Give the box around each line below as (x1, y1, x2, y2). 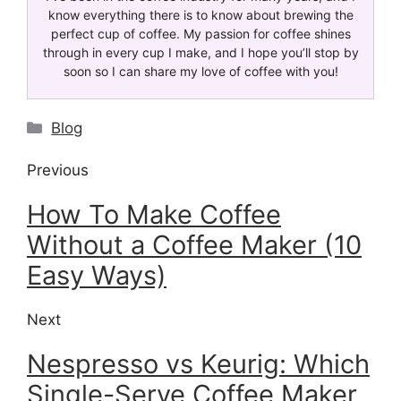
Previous (27, 160, 89, 179)
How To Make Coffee (27, 198, 281, 230)
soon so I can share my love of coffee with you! (63, 63, 338, 79)
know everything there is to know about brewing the (47, 6, 354, 22)
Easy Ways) (27, 259, 166, 291)
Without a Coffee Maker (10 (27, 228, 362, 260)
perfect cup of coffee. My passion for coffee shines (50, 25, 351, 41)
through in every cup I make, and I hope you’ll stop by (42, 44, 359, 60)
